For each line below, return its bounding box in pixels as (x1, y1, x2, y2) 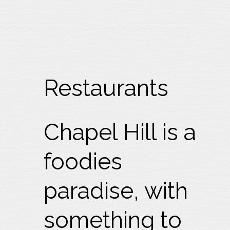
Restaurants (44, 74, 169, 102)
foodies (44, 148, 123, 175)
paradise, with (44, 177, 188, 204)
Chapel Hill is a (44, 119, 197, 146)
